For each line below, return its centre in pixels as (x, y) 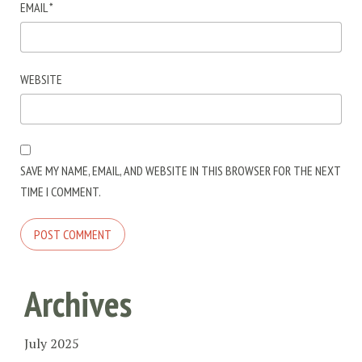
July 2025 (52, 344)
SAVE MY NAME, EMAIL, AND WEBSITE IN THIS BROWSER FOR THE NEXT (180, 170)
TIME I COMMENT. (61, 191)
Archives (78, 303)
